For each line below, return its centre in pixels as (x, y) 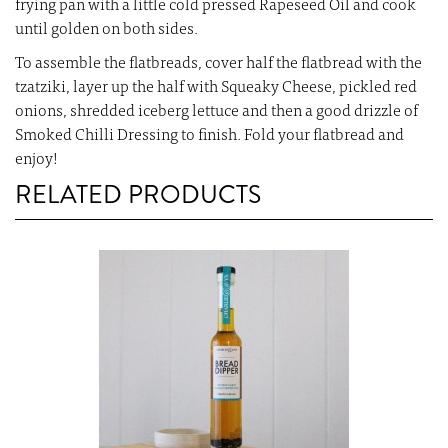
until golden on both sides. (106, 30)
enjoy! (36, 160)
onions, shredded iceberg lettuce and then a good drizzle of (216, 112)
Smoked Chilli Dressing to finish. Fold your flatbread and (209, 136)
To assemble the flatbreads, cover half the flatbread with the (218, 64)
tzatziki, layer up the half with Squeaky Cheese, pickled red (216, 88)
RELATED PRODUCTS (138, 195)
